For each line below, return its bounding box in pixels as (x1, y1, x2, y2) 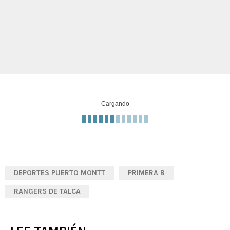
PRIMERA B (128, 168, 165, 178)
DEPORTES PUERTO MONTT (14, 168, 105, 178)
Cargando (101, 100, 129, 108)
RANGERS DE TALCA (14, 187, 81, 196)
